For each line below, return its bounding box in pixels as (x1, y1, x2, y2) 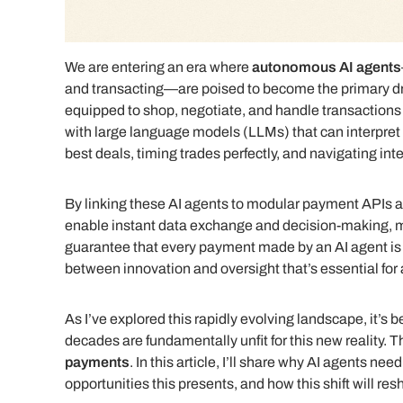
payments (65, 354, 130, 371)
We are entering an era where (65, 59, 252, 76)
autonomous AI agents (252, 59, 401, 76)
